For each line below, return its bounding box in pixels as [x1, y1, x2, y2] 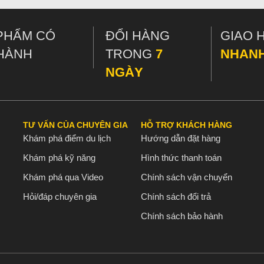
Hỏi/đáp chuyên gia [23, 192, 97, 202]
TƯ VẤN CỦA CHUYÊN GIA [23, 120, 128, 130]
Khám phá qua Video [23, 172, 103, 182]
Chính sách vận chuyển [141, 172, 232, 182]
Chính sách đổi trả [141, 192, 211, 202]
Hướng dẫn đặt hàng [141, 133, 220, 143]
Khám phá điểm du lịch [23, 133, 111, 143]
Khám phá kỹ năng [23, 153, 95, 163]
